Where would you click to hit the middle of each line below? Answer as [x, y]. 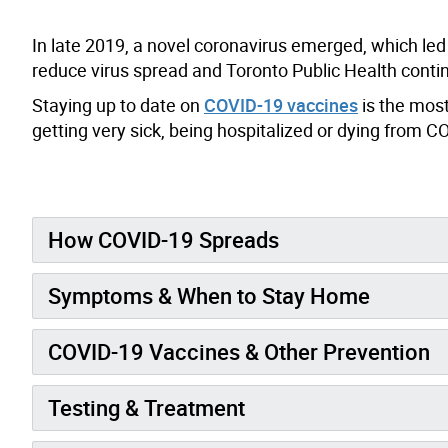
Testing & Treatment [146, 407]
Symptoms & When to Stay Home [209, 295]
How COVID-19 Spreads [163, 239]
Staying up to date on [118, 104]
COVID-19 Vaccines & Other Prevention [239, 351]
